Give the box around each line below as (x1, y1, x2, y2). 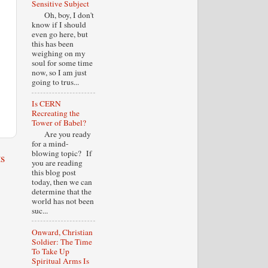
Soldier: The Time (31, 236, 92, 247)
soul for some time (31, 57, 93, 69)
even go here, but (31, 29, 88, 40)
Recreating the (31, 108, 80, 118)
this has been (31, 38, 74, 50)
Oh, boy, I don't (31, 10, 94, 21)
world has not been (31, 195, 94, 206)
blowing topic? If (31, 147, 92, 159)
